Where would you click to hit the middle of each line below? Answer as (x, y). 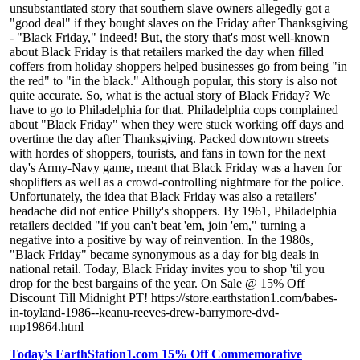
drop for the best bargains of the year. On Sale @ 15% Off (157, 284)
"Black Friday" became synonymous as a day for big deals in (164, 255)
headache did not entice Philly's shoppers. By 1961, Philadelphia (173, 211)
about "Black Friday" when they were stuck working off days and (177, 125)
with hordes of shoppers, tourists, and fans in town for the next (168, 153)
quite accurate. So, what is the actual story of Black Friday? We (170, 96)
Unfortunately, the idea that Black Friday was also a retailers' (163, 197)
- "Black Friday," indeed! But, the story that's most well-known (170, 38)
